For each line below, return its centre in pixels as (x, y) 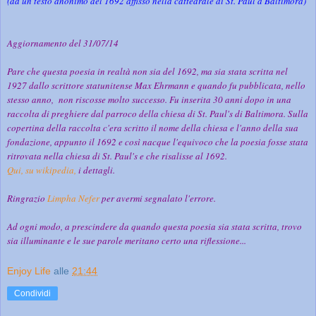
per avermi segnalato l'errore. (158, 198)
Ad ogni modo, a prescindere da (68, 226)
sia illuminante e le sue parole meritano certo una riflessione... (127, 240)
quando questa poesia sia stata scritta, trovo (217, 226)
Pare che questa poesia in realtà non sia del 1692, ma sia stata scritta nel (147, 71)
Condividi (32, 293)
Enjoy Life (29, 271)
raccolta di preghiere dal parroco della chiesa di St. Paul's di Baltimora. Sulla (158, 113)
